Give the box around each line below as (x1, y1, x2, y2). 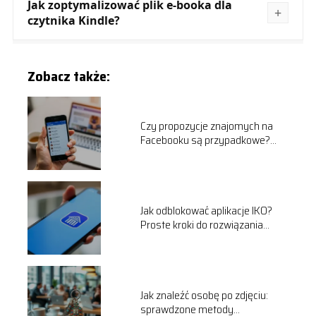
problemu (140, 229, 183, 248)
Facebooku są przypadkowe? (140, 130, 270, 149)
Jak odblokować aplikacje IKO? (140, 201, 272, 219)
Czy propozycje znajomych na (140, 116, 273, 135)
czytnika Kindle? (27, 12, 120, 28)
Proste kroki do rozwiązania (140, 215, 263, 233)
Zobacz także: (27, 64, 110, 87)
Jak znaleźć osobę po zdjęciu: (140, 286, 268, 304)
